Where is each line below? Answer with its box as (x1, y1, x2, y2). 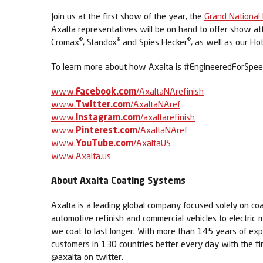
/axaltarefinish (140, 112, 195, 122)
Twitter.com (76, 99, 130, 109)
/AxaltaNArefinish (136, 86, 204, 96)
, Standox (83, 36, 117, 47)
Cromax (51, 36, 79, 47)
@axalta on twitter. (51, 251, 123, 262)
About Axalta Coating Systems (51, 175, 186, 186)
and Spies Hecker (120, 36, 187, 47)
